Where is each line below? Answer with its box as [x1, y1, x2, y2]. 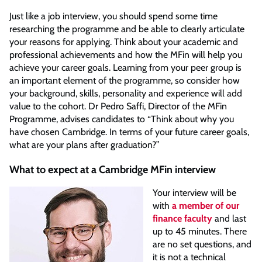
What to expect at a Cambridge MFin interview [9, 163, 216, 176]
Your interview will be [153, 187, 236, 198]
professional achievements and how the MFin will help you [9, 49, 242, 60]
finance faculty [153, 212, 212, 224]
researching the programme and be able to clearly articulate [9, 23, 244, 35]
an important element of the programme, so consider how [9, 74, 240, 86]
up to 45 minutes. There [153, 225, 247, 237]
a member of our [172, 199, 239, 211]
